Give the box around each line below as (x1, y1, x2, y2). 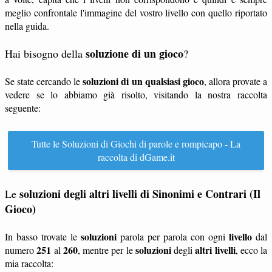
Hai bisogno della (5, 46, 86, 61)
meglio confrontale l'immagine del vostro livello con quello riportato (5, 6, 267, 19)
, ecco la (235, 243, 267, 256)
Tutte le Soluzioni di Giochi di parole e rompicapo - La (32, 137, 240, 150)
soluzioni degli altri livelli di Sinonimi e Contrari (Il (19, 186, 260, 202)
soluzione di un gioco (86, 46, 183, 61)
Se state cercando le (5, 75, 83, 87)
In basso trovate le (5, 230, 81, 243)
